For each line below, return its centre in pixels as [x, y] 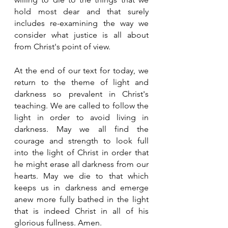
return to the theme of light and [81, 82]
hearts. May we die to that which [81, 176]
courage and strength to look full [81, 140]
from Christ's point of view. [62, 46]
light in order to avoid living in [81, 117]
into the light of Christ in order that [81, 152]
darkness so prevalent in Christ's [81, 94]
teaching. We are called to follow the [81, 105]
